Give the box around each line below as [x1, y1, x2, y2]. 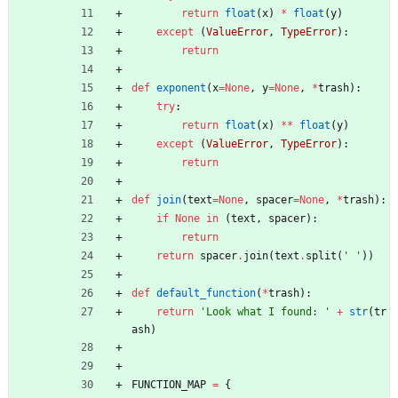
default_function [156, 287, 256, 300]
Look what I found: [206, 306, 324, 319]
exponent [156, 82, 206, 95]
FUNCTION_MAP [131, 378, 206, 392]
